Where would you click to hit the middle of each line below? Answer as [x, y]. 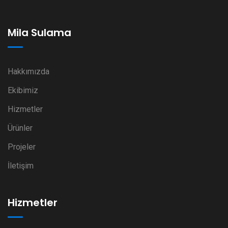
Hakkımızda [28, 72]
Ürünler [20, 128]
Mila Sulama [39, 33]
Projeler [22, 147]
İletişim [21, 166]
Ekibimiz [23, 91]
